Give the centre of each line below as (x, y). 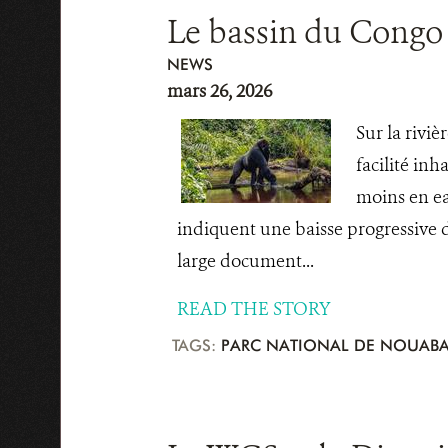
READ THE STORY (253, 309)
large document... (245, 261)
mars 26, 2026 (219, 91)
